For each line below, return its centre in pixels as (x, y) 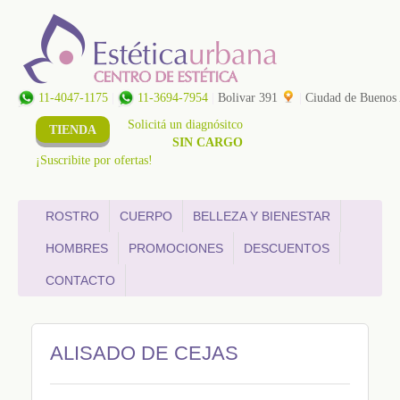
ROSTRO (72, 216)
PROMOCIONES (176, 248)
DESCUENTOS (287, 248)
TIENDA (73, 130)
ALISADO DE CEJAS (144, 353)
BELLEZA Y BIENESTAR (262, 216)
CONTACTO (80, 280)
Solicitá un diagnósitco (185, 125)
